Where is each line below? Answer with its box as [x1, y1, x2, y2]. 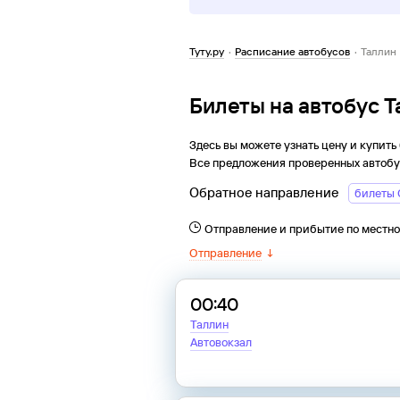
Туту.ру [189, 45, 224, 59]
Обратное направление [189, 184, 339, 202]
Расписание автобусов [235, 45, 350, 59]
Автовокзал [190, 335, 252, 350]
